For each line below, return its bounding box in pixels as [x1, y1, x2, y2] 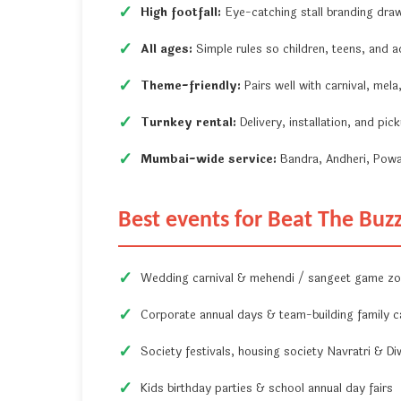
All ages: [141, 40, 192, 59]
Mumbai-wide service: [141, 150, 277, 169]
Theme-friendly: [141, 77, 241, 96]
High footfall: [141, 4, 221, 22]
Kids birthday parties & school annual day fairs [141, 380, 393, 398]
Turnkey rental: [141, 114, 236, 132]
